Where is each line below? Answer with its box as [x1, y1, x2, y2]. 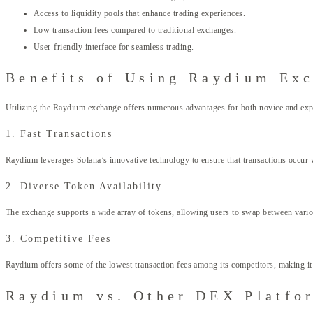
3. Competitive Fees [6, 233, 111, 245]
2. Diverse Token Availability [6, 181, 162, 192]
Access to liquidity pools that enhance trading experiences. [34, 8, 246, 19]
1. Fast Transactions [6, 129, 112, 140]
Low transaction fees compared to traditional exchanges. [34, 25, 237, 36]
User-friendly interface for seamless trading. [34, 42, 194, 52]
